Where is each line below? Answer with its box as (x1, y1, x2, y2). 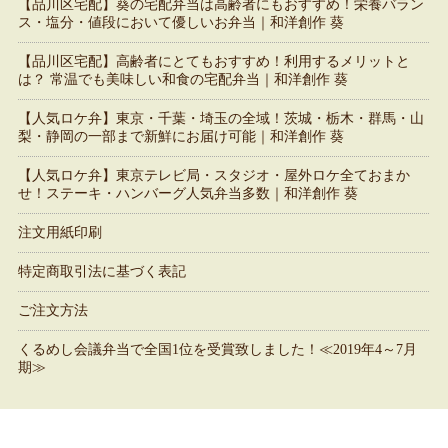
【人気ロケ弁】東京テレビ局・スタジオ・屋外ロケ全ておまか (17, 167, 410, 183)
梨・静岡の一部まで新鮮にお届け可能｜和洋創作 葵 (17, 128, 344, 144)
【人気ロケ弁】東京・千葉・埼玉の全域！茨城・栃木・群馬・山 (17, 110, 424, 126)
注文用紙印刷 (17, 224, 102, 240)
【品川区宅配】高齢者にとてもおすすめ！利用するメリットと (17, 53, 410, 69)
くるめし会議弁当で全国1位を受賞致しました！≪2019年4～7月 (17, 341, 417, 357)
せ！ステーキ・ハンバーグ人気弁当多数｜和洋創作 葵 (17, 185, 358, 201)
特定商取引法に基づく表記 (17, 263, 186, 279)
